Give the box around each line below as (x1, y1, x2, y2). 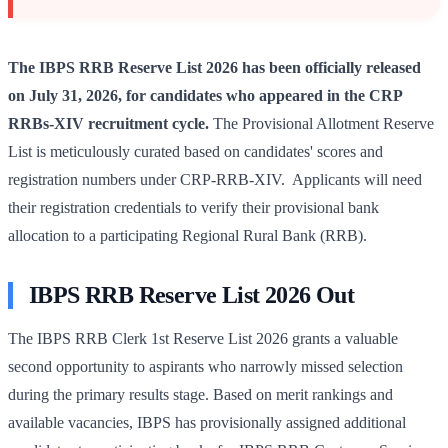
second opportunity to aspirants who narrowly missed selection (8, 357, 403, 375)
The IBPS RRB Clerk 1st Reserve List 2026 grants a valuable (8, 329, 398, 347)
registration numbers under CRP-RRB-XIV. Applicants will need (8, 170, 422, 188)
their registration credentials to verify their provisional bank (8, 198, 379, 216)
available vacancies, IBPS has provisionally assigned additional (8, 413, 406, 431)
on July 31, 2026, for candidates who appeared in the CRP (8, 86, 402, 104)
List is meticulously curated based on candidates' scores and (8, 142, 383, 160)
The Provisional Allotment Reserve (209, 114, 434, 132)
